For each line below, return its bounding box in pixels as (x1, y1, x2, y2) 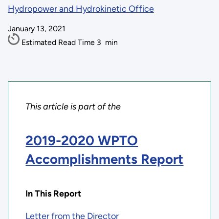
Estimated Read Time (21, 38, 97, 47)
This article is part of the (25, 101, 121, 112)
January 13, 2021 (7, 24, 66, 33)
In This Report (25, 188, 82, 199)
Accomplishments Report (25, 151, 184, 168)
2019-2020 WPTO (25, 132, 138, 149)
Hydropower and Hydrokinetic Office (7, 3, 154, 14)
